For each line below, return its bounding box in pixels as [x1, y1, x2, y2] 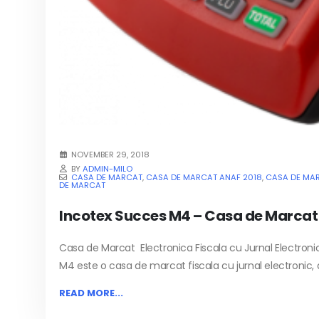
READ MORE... [59, 286, 124, 300]
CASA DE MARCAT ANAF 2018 [146, 171, 263, 183]
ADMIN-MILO [83, 162, 133, 174]
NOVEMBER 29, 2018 [71, 148, 150, 160]
